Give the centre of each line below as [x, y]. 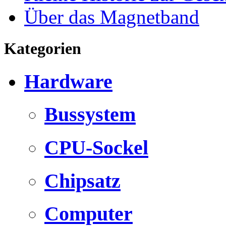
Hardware [68, 81]
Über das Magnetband [112, 17]
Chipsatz [82, 181]
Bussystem [90, 115]
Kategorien [43, 49]
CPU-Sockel [96, 147]
